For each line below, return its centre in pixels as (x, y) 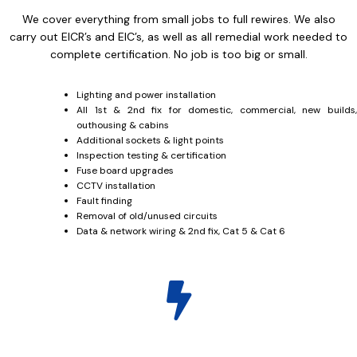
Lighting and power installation (146, 95)
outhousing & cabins (123, 126)
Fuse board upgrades (125, 171)
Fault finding (104, 201)
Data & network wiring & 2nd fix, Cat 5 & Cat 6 (181, 231)
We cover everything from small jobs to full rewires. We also (178, 20)
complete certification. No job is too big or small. (178, 55)
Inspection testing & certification (151, 156)
